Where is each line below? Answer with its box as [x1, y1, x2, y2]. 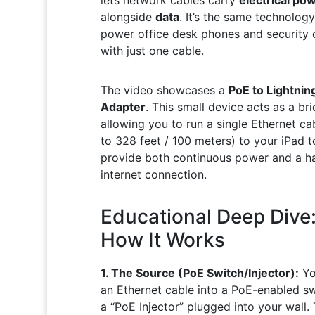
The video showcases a [100, 82, 229, 97]
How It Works [100, 227, 225, 252]
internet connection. [100, 167, 207, 181]
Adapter [100, 99, 146, 114]
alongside [100, 9, 155, 24]
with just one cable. [100, 43, 204, 58]
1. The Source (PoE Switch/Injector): [100, 265, 299, 280]
